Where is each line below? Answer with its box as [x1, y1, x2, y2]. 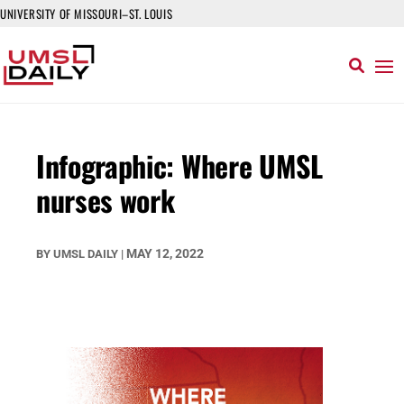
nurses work [36, 179, 175, 221]
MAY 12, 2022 [126, 246, 204, 261]
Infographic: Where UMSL [36, 144, 323, 187]
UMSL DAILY [53, 247, 118, 261]
